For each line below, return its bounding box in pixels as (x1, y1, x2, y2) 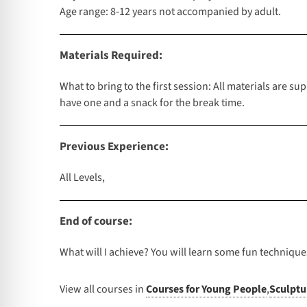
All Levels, (60, 170, 105, 186)
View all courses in (60, 282, 146, 297)
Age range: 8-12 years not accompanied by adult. (60, 4, 281, 20)
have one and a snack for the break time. (60, 95, 245, 111)
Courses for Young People (146, 282, 267, 297)
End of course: (60, 213, 132, 230)
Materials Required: (60, 47, 162, 64)
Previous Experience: (60, 138, 169, 156)
